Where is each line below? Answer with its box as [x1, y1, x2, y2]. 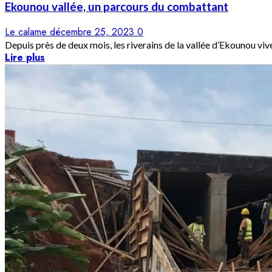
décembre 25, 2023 [50, 24, 137, 39]
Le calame [5, 24, 50, 39]
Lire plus [5, 50, 45, 64]
